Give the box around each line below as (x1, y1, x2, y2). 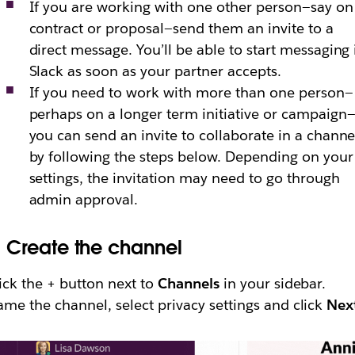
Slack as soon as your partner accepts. (29, 62, 281, 80)
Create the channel (6, 235, 182, 260)
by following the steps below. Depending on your (29, 147, 353, 166)
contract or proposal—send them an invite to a (29, 19, 334, 37)
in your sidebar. (219, 274, 326, 292)
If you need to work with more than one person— (29, 83, 353, 101)
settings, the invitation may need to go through (29, 169, 340, 187)
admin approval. (29, 190, 139, 208)
